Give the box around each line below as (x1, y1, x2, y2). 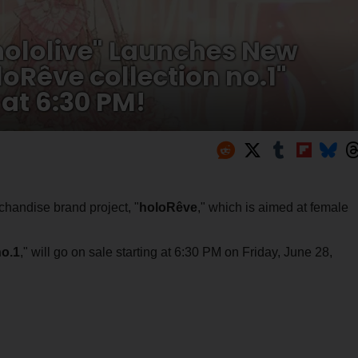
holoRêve (138, 200, 197, 214)
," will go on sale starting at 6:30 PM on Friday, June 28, (19, 245, 332, 259)
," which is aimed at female (197, 200, 348, 214)
